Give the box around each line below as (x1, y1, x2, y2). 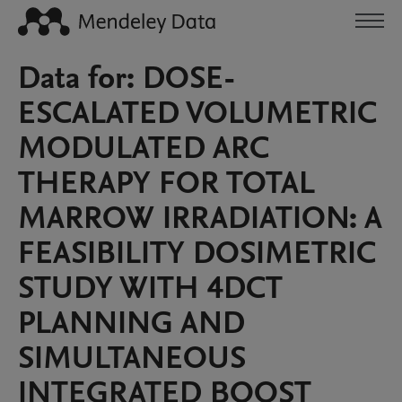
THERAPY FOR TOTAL (18, 162, 315, 205)
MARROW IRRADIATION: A (18, 197, 382, 240)
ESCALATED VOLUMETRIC (18, 92, 377, 135)
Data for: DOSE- (18, 57, 236, 100)
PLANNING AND (18, 301, 245, 345)
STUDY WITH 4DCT (18, 267, 283, 310)
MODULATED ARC (18, 127, 269, 170)
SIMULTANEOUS (18, 336, 246, 380)
